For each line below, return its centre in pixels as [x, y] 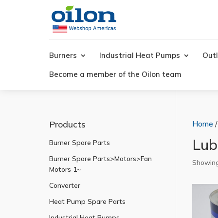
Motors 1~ [65, 169]
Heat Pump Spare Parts [87, 201]
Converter [64, 185]
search [138, 50]
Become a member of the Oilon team [115, 74]
